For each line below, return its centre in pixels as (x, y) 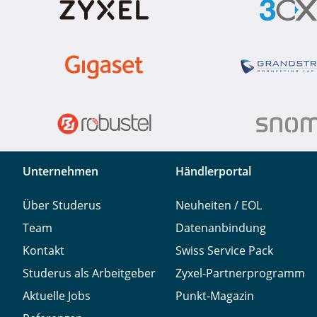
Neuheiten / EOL (219, 205)
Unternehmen (60, 171)
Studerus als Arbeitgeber (89, 273)
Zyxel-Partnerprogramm (240, 273)
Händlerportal (213, 171)
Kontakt (44, 250)
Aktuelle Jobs (57, 295)
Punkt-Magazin (215, 295)
